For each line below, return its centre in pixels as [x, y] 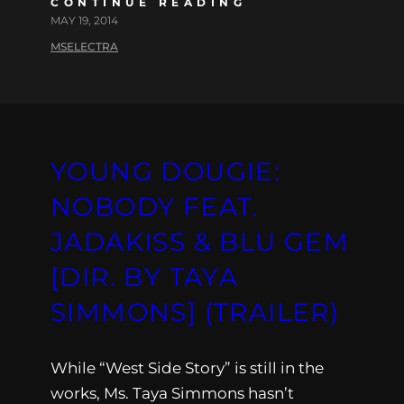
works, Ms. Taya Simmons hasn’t [172, 393]
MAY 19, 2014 [84, 20]
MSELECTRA [84, 46]
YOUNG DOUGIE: [166, 171]
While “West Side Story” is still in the [187, 367]
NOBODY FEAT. [155, 206]
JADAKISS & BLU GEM [200, 241]
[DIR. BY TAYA [145, 276]
